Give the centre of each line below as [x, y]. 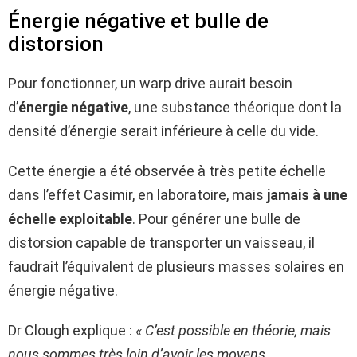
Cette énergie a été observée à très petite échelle [167, 171]
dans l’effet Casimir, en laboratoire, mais [137, 194]
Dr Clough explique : [72, 330]
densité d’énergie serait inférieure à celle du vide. [163, 131]
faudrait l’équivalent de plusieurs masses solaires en [176, 266]
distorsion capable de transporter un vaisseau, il [161, 242]
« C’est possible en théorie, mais [233, 330]
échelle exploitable [70, 218]
